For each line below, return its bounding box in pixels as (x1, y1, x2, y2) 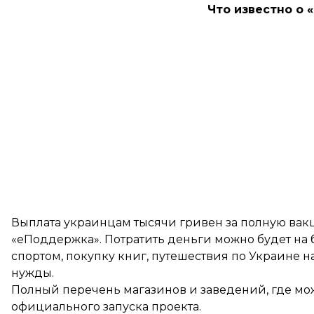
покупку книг (66, 250, 146, 263)
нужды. (11, 266, 54, 280)
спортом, (11, 250, 66, 263)
